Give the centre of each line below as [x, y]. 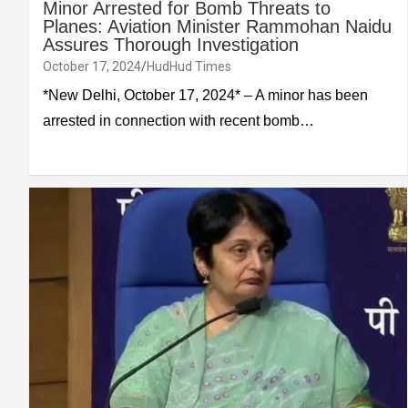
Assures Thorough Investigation [171, 45]
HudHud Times [189, 67]
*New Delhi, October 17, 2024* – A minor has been [205, 96]
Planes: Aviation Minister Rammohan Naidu [217, 27]
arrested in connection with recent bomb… [178, 121]
